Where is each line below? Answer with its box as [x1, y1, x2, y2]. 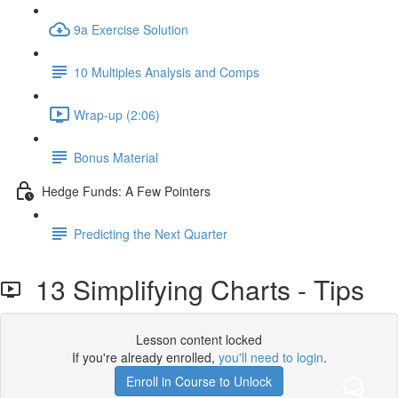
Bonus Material [74, 147, 158, 166]
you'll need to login [218, 348, 323, 366]
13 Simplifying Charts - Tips [21, 270, 364, 308]
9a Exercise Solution [74, 20, 188, 38]
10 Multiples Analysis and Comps [74, 62, 259, 81]
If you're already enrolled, [71, 348, 219, 366]
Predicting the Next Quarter [74, 224, 227, 243]
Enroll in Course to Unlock [126, 372, 272, 390]
